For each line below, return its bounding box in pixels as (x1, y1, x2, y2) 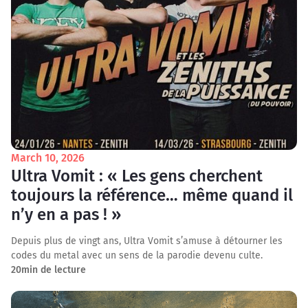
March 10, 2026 (11, 151, 85, 164)
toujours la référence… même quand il (11, 186, 293, 205)
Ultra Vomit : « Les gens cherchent (11, 166, 263, 186)
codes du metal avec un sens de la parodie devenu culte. (11, 250, 263, 261)
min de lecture (21, 264, 86, 276)
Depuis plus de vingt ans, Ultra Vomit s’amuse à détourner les (11, 235, 283, 247)
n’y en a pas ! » (11, 205, 121, 224)
